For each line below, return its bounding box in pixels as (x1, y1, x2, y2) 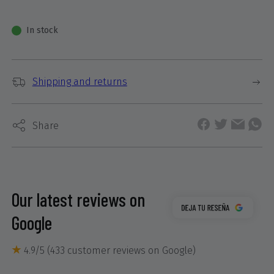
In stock (26, 25, 58, 35)
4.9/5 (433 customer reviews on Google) (21, 245, 196, 256)
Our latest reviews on (11, 188, 145, 210)
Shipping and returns (32, 76, 127, 87)
